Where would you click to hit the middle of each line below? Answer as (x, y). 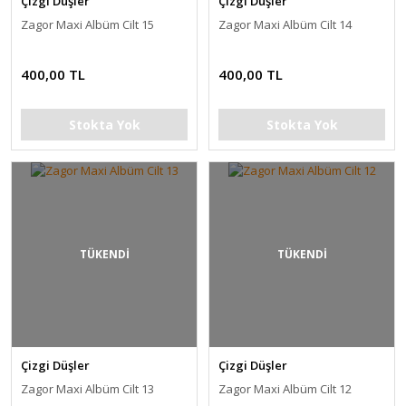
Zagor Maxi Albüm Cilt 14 (285, 24)
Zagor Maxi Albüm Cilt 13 (87, 389)
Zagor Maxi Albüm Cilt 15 (87, 24)
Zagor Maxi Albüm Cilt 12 (285, 389)
